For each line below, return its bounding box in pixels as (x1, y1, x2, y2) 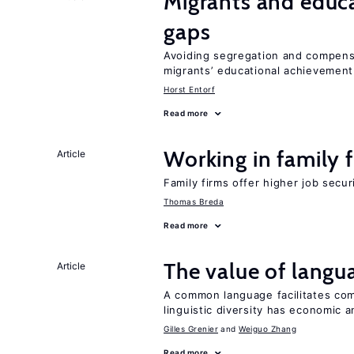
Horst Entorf (164, 85, 215, 94)
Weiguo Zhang (239, 324, 296, 333)
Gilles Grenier (164, 324, 218, 333)
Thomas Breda (164, 197, 224, 206)
